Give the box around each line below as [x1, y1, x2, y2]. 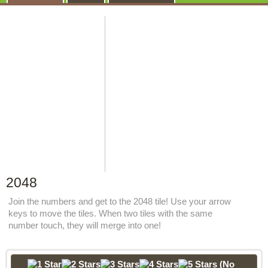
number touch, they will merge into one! [8, 220, 161, 230]
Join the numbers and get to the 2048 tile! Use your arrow [8, 196, 231, 206]
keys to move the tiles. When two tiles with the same [8, 208, 212, 218]
